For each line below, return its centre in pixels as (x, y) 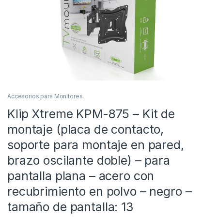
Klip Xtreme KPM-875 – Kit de (91, 114)
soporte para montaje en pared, (96, 145)
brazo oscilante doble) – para (89, 161)
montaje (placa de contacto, (86, 130)
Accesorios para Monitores (45, 96)
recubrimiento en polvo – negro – (100, 192)
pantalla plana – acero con (81, 176)
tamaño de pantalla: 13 (70, 207)
